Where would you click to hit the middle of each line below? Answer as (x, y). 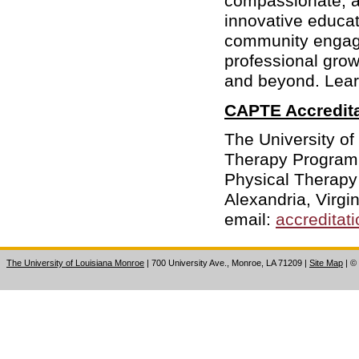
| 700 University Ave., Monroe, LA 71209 (224, 262)
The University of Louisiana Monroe (75, 262)
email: (250, 220)
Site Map (326, 262)
